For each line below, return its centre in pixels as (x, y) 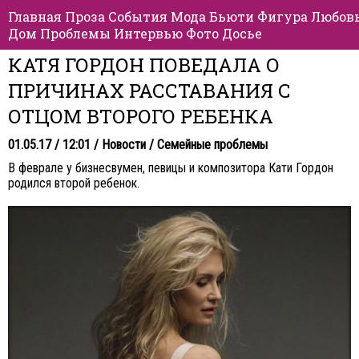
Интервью (148, 33)
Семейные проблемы (212, 145)
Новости (124, 145)
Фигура (282, 16)
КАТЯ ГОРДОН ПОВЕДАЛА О (144, 65)
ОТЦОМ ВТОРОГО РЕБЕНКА (141, 116)
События (138, 16)
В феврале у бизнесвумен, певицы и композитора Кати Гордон (171, 168)
